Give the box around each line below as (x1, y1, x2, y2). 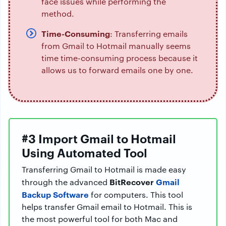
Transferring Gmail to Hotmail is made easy (22, 164, 186, 175)
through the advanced (22, 177, 109, 188)
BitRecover (109, 176, 154, 188)
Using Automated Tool (22, 144, 147, 161)
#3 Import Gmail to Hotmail (22, 130, 176, 147)
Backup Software (22, 189, 89, 200)
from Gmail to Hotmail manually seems (41, 40, 191, 51)
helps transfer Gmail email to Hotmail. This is (22, 201, 192, 212)
